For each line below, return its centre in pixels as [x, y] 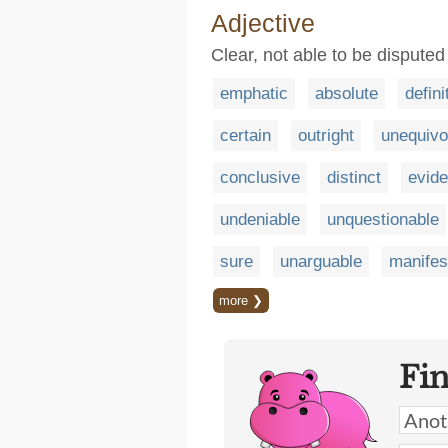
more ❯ [241, 300]
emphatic [254, 93]
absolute [346, 93]
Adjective [263, 23]
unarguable [321, 261]
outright [326, 135]
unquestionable [383, 219]
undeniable [260, 219]
